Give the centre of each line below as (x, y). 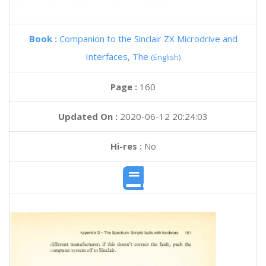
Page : (125, 87)
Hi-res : (126, 146)
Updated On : (88, 116)
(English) (166, 57)
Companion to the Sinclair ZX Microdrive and (148, 39)
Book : (44, 39)
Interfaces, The (118, 56)
